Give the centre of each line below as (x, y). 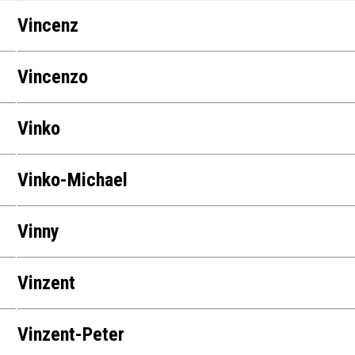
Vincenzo (53, 77)
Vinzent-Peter (71, 335)
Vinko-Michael (73, 180)
